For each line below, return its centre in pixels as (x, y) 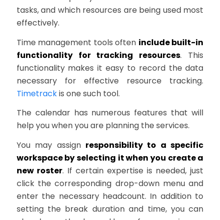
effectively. (38, 23)
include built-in (171, 42)
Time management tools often (77, 42)
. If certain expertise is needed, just (133, 171)
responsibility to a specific (145, 145)
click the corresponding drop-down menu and (110, 184)
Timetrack (37, 93)
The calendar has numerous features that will (110, 113)
